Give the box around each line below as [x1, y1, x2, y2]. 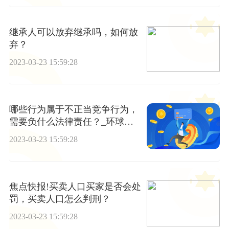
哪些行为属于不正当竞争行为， [9, 104, 138, 114]
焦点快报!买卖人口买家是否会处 [9, 181, 141, 192]
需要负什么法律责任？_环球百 [9, 116, 133, 127]
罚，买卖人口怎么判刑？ [9, 194, 110, 204]
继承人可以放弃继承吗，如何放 [9, 27, 138, 37]
